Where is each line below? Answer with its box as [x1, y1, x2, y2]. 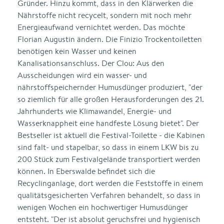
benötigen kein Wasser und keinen [17, 46, 136, 56]
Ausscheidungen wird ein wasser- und [17, 70, 147, 80]
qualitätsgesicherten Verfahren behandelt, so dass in [17, 190, 200, 200]
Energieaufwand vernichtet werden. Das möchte [17, 22, 185, 32]
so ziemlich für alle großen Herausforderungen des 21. [17, 94, 204, 104]
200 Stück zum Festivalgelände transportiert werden [17, 154, 200, 164]
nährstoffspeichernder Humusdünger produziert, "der [17, 82, 202, 92]
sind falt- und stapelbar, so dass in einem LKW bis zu [17, 142, 198, 152]
